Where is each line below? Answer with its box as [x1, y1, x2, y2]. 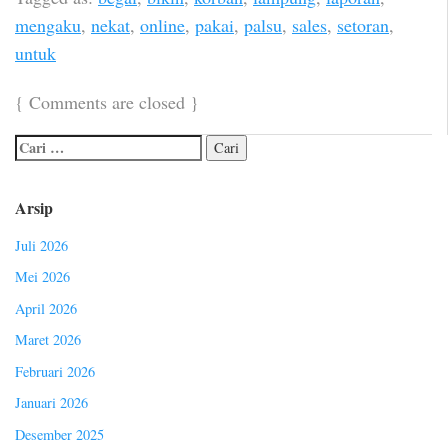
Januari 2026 [15, 393, 88, 413]
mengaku [15, 13, 81, 38]
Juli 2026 [15, 235, 68, 255]
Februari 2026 [15, 361, 95, 381]
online [140, 13, 185, 38]
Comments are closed [29, 89, 185, 114]
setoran [337, 13, 389, 38]
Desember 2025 [15, 424, 104, 444]
